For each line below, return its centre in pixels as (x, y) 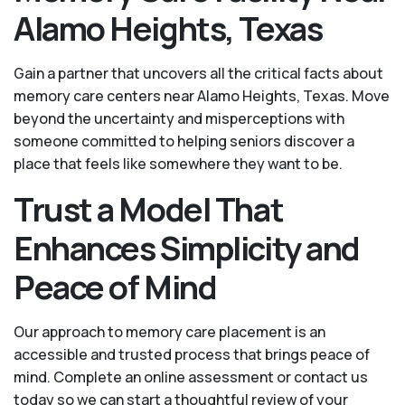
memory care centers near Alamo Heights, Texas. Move (202, 96)
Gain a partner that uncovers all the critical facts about (198, 74)
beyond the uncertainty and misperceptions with (179, 119)
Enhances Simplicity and (187, 249)
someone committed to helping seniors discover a (184, 141)
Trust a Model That (149, 210)
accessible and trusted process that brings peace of (192, 355)
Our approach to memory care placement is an (170, 332)
